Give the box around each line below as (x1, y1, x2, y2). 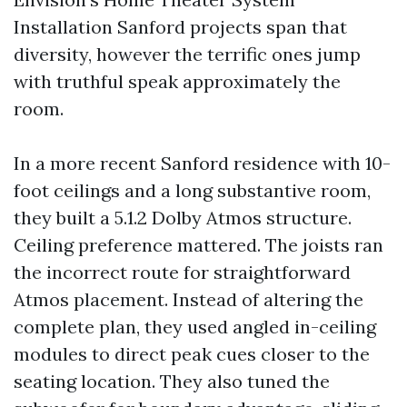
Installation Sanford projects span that (14, 15, 347, 38)
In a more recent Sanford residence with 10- (14, 152, 391, 174)
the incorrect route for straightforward (14, 261, 351, 283)
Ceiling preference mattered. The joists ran (14, 233, 383, 256)
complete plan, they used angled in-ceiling (14, 315, 376, 338)
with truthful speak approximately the (14, 70, 341, 93)
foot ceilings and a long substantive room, (14, 179, 371, 202)
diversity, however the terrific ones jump (14, 43, 361, 65)
